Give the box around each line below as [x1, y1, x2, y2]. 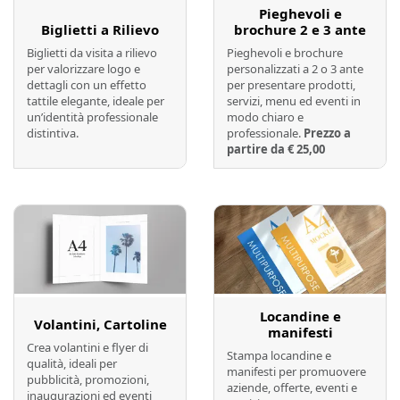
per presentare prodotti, [227, 77, 355, 94]
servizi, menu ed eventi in [227, 93, 361, 110]
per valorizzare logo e [27, 61, 140, 78]
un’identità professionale [27, 109, 158, 126]
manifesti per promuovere [227, 363, 366, 380]
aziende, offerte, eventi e [227, 379, 357, 396]
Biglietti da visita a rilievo [27, 45, 157, 62]
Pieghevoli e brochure [227, 45, 343, 62]
